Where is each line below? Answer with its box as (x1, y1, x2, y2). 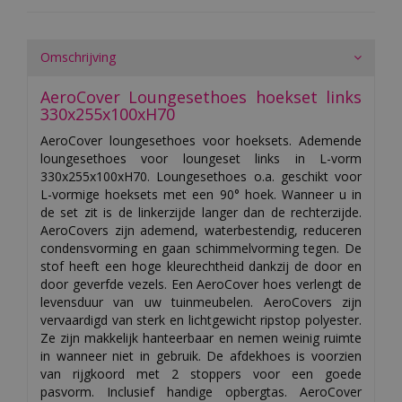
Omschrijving (40, 48, 116, 66)
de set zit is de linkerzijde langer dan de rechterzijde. (40, 203, 362, 221)
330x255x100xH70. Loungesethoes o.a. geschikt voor (40, 167, 362, 185)
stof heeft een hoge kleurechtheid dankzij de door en (40, 257, 362, 275)
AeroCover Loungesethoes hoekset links (40, 85, 362, 108)
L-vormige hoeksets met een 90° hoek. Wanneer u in (40, 185, 362, 203)
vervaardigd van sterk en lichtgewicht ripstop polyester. (40, 310, 362, 328)
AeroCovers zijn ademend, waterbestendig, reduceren (40, 221, 362, 239)
